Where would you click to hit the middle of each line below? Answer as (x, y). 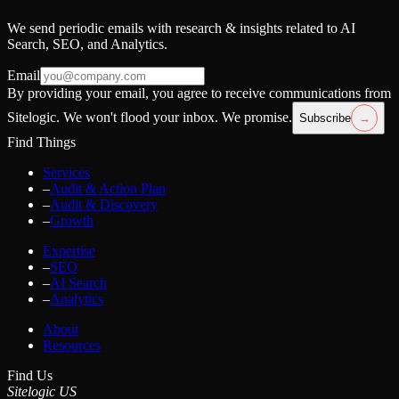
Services (66, 173)
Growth (72, 221)
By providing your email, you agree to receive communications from (199, 94)
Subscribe (325, 118)
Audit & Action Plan (108, 189)
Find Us (30, 376)
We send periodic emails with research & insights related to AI (181, 28)
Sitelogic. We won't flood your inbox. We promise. (150, 118)
